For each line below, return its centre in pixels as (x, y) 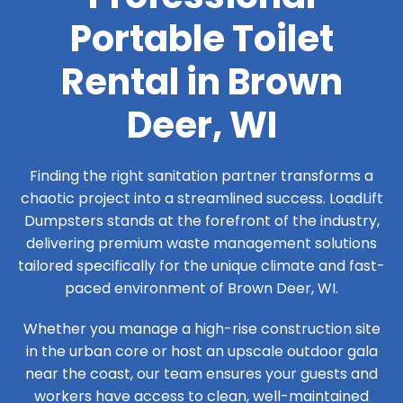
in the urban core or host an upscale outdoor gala (201, 351)
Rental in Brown (201, 81)
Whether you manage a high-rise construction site (201, 328)
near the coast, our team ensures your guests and (201, 373)
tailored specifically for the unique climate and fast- (201, 265)
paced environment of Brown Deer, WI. (201, 288)
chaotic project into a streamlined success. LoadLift (201, 198)
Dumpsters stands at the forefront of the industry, (201, 220)
